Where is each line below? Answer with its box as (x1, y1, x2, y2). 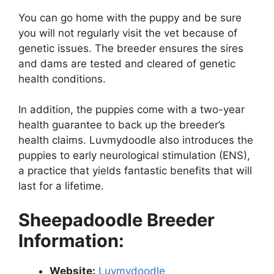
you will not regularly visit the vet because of (18, 26, 237, 39)
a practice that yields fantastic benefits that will (18, 165, 252, 177)
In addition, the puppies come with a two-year (18, 103, 245, 116)
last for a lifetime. (18, 180, 107, 193)
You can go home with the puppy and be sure (18, 11, 242, 24)
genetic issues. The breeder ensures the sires (18, 42, 243, 54)
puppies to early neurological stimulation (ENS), (18, 149, 250, 162)
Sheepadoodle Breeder (18, 209, 215, 231)
